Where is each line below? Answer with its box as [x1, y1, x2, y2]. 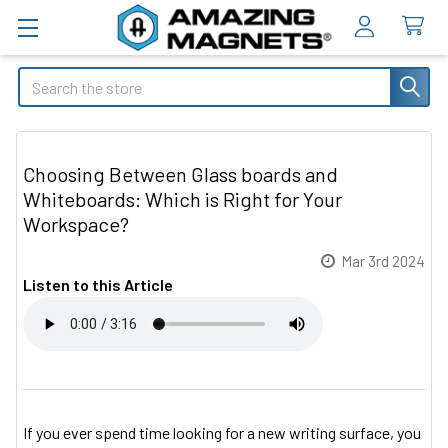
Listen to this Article [23, 275, 173, 294]
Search [18, 69, 64, 88]
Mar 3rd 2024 [341, 252, 425, 270]
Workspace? [23, 212, 129, 236]
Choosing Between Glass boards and [23, 162, 338, 186]
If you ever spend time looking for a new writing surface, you [23, 423, 421, 442]
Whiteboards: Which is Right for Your [23, 187, 342, 211]
